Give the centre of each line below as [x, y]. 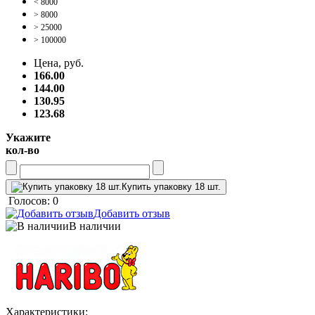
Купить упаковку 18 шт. [171, 186]
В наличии [95, 226]
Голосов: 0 [33, 200]
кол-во [22, 150]
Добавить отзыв [132, 213]
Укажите [28, 137]
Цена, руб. [59, 63]
